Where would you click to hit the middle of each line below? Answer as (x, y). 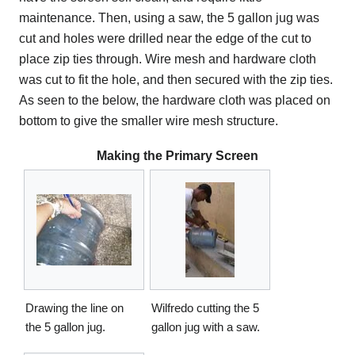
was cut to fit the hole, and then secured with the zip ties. (176, 80)
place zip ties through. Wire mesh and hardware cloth (168, 59)
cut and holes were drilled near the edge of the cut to (165, 39)
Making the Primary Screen (177, 156)
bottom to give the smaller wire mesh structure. (149, 121)
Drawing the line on (74, 307)
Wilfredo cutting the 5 (205, 307)
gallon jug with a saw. (206, 326)
